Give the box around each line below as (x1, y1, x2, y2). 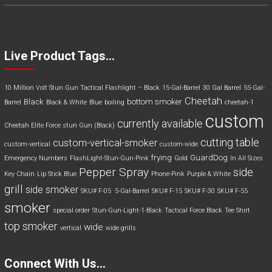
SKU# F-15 (151, 187, 182, 195)
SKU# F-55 (217, 187, 248, 195)
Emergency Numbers (4, 154, 67, 163)
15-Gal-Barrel (161, 84, 200, 92)
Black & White (46, 98, 87, 107)
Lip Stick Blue (36, 170, 76, 178)
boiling (104, 98, 124, 107)
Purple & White (186, 170, 231, 178)
